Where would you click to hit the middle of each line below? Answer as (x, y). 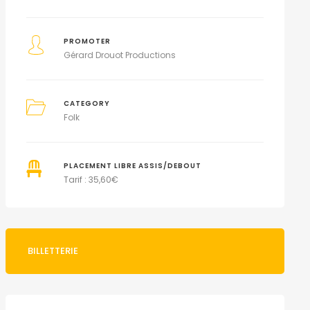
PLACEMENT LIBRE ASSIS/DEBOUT (133, 166)
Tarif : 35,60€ (91, 180)
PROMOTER (88, 41)
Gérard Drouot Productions (120, 55)
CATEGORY (87, 103)
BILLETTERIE (53, 251)
